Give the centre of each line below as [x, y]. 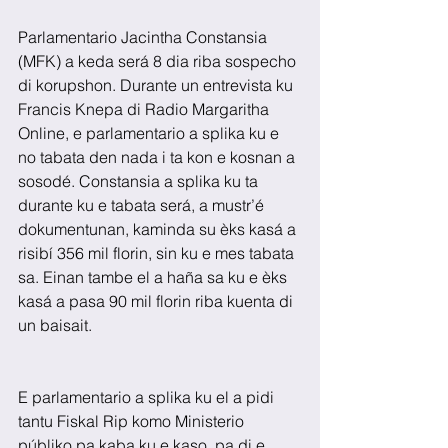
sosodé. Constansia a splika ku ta [140, 181]
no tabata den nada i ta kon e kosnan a [158, 157]
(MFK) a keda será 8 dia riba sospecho [159, 61]
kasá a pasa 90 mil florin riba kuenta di [157, 301]
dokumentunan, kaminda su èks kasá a [159, 229]
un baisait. [55, 325]
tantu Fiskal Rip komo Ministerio [133, 421]
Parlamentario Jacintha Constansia [144, 37]
